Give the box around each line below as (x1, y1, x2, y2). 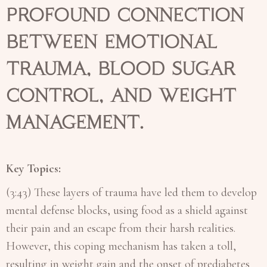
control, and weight (6, 85, 236, 106)
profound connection (6, 4, 244, 26)
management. (6, 111, 151, 133)
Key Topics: (6, 161, 64, 176)
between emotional (6, 31, 218, 52)
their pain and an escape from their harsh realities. (6, 221, 235, 235)
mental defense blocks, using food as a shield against (6, 203, 248, 218)
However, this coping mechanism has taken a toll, (6, 238, 236, 253)
